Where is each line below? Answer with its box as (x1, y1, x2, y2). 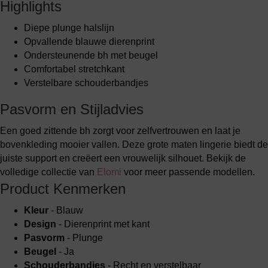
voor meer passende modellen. (121, 167, 255, 177)
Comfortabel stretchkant (24, 64, 124, 74)
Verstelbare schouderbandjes (24, 78, 148, 88)
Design (24, 219, 56, 229)
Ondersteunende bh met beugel (24, 50, 158, 60)
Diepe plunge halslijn (24, 23, 114, 33)
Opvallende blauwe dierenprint (24, 36, 154, 47)
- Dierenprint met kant (56, 219, 150, 229)
